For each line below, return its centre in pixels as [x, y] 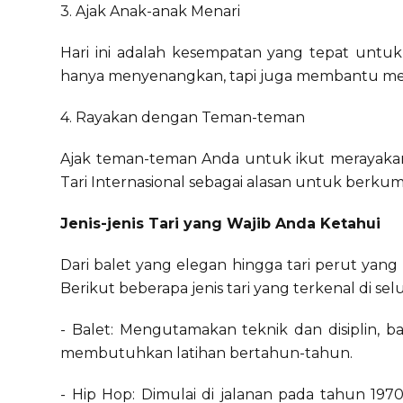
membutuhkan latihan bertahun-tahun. [207, 353]
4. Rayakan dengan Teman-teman [183, 117]
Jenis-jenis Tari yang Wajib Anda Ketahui [221, 224]
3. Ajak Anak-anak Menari [152, 11]
